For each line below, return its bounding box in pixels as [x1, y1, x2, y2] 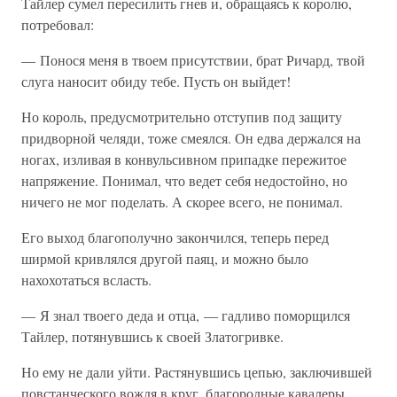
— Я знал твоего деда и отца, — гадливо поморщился [21, 306, 350, 324]
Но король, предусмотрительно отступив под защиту [21, 107, 342, 126]
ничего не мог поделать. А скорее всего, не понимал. [21, 192, 343, 211]
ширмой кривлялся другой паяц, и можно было [21, 249, 308, 268]
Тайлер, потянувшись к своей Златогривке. [21, 327, 284, 346]
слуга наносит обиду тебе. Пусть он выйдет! [21, 72, 291, 90]
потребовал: [21, 15, 94, 34]
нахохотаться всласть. [21, 270, 152, 289]
